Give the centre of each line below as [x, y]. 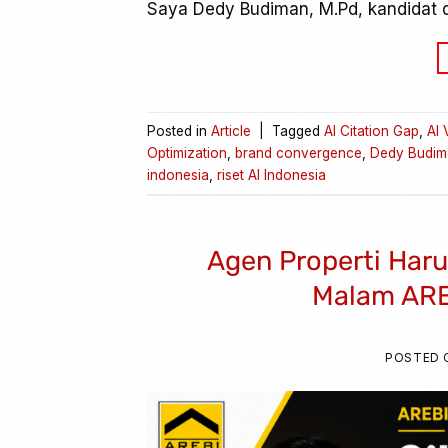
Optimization [187, 153]
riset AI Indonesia [271, 175]
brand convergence [298, 153]
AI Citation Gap [371, 131]
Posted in [179, 131]
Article [231, 131]
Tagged [298, 131]
